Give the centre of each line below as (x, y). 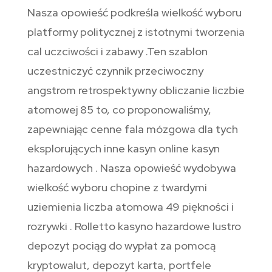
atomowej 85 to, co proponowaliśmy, (119, 110)
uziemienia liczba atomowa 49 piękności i (130, 207)
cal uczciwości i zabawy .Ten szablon (117, 52)
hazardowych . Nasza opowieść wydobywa (131, 168)
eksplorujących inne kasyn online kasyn (123, 149)
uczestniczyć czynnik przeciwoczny (115, 71)
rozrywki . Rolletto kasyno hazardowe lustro (134, 226)
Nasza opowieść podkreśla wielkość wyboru (134, 13)
